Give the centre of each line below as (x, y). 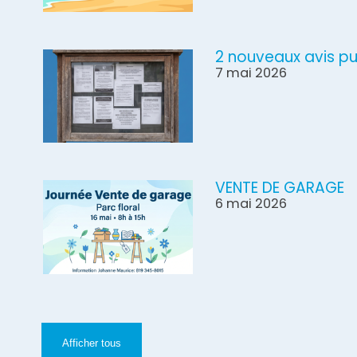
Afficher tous (92, 343)
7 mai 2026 (251, 73)
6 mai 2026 (251, 204)
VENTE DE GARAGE (280, 188)
